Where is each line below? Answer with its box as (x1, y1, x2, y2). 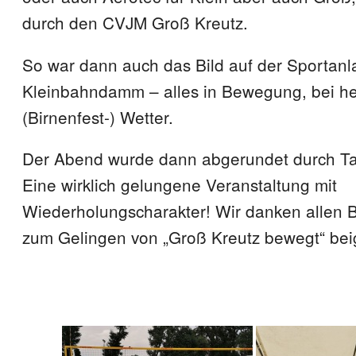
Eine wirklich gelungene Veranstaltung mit (22, 172, 337, 196)
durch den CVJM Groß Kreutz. (22, 10, 248, 34)
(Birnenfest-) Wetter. (22, 104, 173, 129)
